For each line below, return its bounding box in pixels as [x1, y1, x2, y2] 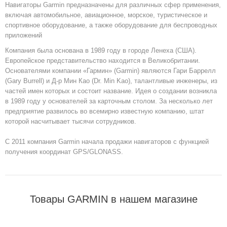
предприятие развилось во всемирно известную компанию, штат [5, 107, 204, 116]
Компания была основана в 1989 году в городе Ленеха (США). [5, 47, 197, 55]
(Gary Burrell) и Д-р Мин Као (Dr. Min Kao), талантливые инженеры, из [5, 77, 217, 85]
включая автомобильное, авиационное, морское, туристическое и [5, 11, 207, 19]
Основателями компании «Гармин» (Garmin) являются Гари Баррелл [5, 67, 216, 75]
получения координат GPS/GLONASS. [5, 148, 123, 156]
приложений [5, 31, 42, 40]
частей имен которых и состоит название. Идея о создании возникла [5, 87, 217, 95]
